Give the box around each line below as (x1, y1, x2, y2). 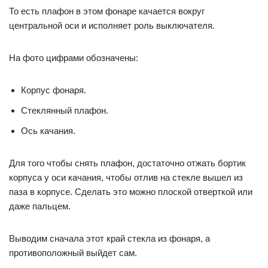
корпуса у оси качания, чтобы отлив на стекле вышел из (9, 172, 243, 183)
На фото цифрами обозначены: (9, 53, 138, 63)
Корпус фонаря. (21, 85, 86, 96)
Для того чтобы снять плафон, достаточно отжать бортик (9, 158, 246, 169)
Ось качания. (21, 126, 75, 136)
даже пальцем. (9, 201, 71, 212)
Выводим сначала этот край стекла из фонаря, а (9, 233, 210, 244)
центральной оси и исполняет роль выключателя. (9, 20, 215, 31)
